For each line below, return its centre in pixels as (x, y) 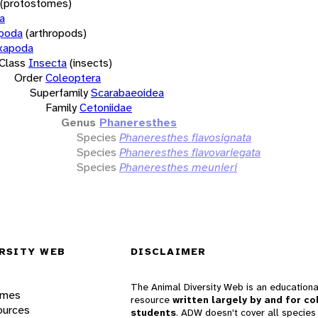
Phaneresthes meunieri (178, 167)
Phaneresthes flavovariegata (190, 152)
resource (152, 300)
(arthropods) (56, 33)
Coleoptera (73, 77)
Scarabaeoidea (127, 92)
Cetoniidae (106, 107)
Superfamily (59, 92)
